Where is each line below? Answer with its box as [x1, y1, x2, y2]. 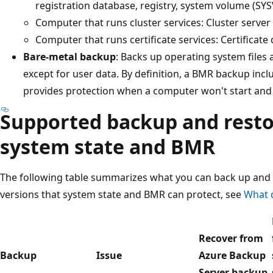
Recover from [199, 231, 263, 245]
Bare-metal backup [23, 49, 116, 63]
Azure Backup [199, 248, 266, 262]
